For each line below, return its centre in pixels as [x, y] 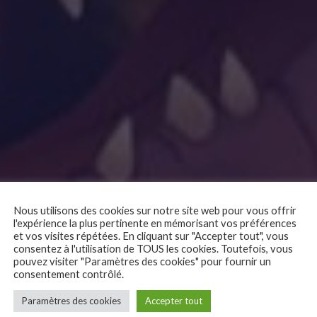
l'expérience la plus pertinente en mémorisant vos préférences [155, 223]
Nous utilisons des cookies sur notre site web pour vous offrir [155, 210]
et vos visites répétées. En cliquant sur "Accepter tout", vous [151, 236]
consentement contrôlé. [69, 274]
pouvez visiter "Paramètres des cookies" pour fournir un [142, 261]
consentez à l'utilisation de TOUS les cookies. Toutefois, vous [153, 248]
